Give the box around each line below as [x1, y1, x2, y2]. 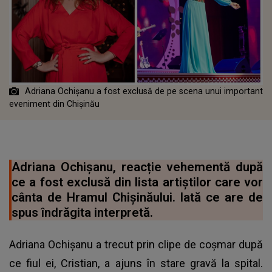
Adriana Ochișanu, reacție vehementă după [12, 159, 263, 174]
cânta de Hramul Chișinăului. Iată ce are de [12, 189, 263, 205]
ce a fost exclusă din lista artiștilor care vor [12, 174, 263, 189]
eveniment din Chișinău [9, 98, 102, 109]
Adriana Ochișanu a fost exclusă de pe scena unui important [25, 86, 263, 96]
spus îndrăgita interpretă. [12, 205, 153, 220]
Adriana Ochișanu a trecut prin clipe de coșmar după [9, 237, 263, 251]
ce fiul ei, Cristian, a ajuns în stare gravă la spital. [9, 256, 263, 270]
